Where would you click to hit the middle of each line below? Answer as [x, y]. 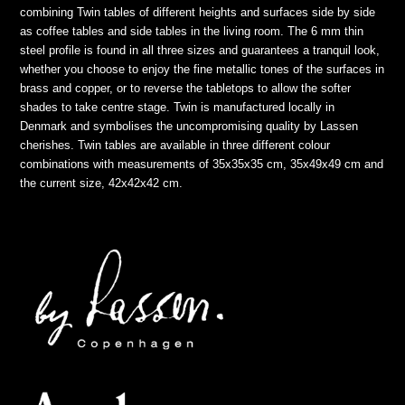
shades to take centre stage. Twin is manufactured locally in [178, 107]
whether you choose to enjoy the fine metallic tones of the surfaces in [202, 69]
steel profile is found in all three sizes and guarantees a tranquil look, [200, 50]
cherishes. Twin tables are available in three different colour [175, 145]
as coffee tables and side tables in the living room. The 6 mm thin [192, 31]
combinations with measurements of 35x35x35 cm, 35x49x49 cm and [202, 164]
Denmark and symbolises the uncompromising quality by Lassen [189, 126]
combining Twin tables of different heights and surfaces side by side [198, 12]
